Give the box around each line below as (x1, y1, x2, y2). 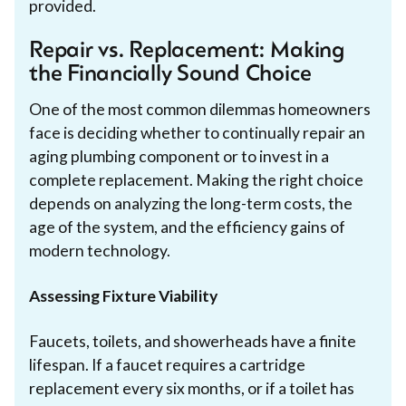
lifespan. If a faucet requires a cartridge (29, 354, 305, 374)
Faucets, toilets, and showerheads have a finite (29, 331, 356, 351)
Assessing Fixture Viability (29, 285, 217, 305)
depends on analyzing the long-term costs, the (29, 193, 353, 213)
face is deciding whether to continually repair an (29, 122, 365, 142)
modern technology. (29, 240, 170, 260)
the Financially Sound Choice (29, 63, 312, 86)
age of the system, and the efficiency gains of (29, 217, 345, 237)
